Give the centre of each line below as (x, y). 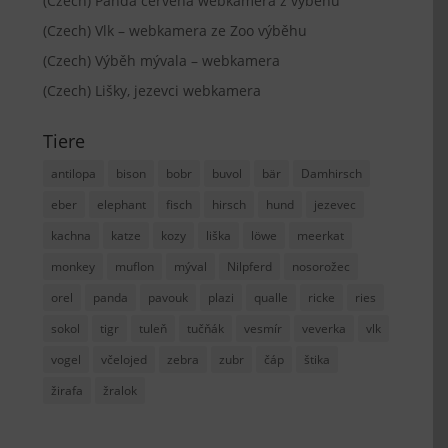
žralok (120, 390)
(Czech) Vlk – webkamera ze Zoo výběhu (175, 30)
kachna (71, 235)
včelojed (124, 359)
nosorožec (321, 266)
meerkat (321, 235)
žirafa (67, 390)
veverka (324, 328)
